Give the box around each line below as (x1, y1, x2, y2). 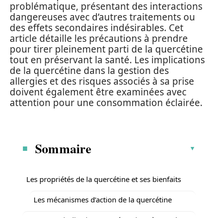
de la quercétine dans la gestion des (10, 64, 169, 77)
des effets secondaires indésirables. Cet (10, 21, 183, 34)
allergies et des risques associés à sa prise (10, 75, 194, 88)
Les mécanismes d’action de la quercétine (34, 194, 172, 204)
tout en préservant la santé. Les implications (10, 54, 205, 66)
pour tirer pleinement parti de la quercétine (10, 43, 203, 55)
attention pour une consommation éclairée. (10, 96, 202, 109)
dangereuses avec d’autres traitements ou (10, 11, 195, 23)
